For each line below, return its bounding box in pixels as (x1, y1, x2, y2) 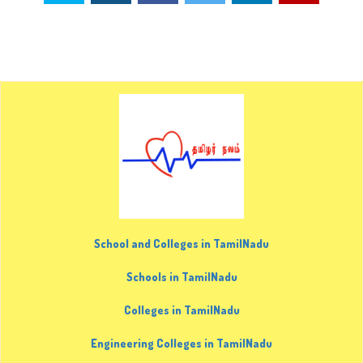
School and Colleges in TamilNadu (94, 237, 269, 251)
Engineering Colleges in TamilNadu (91, 336, 272, 351)
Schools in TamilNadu (126, 270, 237, 284)
